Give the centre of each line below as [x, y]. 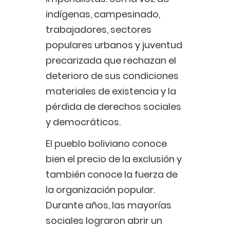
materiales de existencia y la [111, 91]
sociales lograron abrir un [104, 221]
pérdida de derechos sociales [113, 107]
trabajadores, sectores [99, 30]
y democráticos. [83, 122]
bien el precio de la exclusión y [114, 159]
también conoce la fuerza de [112, 175]
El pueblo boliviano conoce [106, 144]
